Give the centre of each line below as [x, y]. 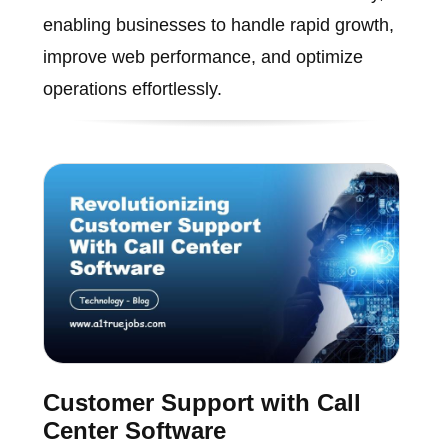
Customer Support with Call [201, 403]
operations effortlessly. [132, 88]
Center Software [134, 431]
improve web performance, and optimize [202, 56]
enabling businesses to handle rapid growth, [218, 24]
